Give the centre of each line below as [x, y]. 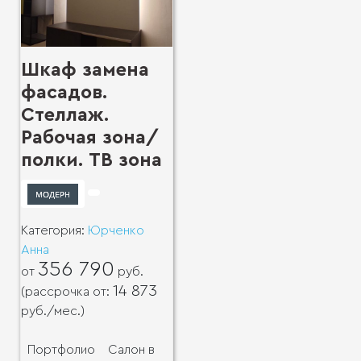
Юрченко [116, 230]
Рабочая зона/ [90, 138]
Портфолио [61, 349]
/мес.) [66, 311]
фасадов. [64, 93]
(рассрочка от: [67, 291]
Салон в [131, 349]
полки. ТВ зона [91, 161]
